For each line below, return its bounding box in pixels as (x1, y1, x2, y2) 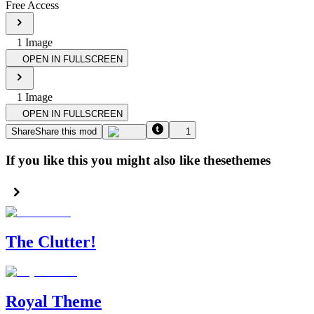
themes (231, 152, 271, 168)
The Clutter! (6, 233, 96, 252)
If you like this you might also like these (6, 152, 231, 168)
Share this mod (35, 125, 97, 137)
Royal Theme (6, 292, 102, 311)
